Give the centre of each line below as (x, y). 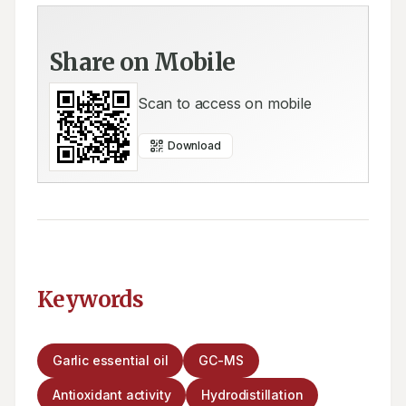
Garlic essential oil (111, 360)
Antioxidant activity (112, 395)
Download (194, 145)
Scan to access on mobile (225, 103)
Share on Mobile (142, 62)
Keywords (91, 300)
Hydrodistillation (252, 395)
